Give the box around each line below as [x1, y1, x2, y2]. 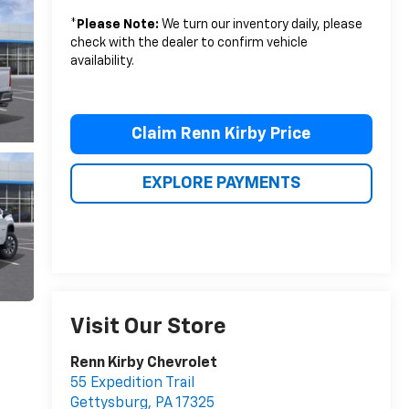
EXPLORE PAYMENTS [142, 175, 300, 193]
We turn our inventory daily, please [158, 18, 362, 32]
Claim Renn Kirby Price [131, 126, 311, 143]
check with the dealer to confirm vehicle [69, 37, 308, 50]
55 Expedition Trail [69, 376, 194, 392]
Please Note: [76, 18, 159, 32]
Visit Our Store [69, 316, 226, 339]
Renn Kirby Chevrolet [69, 356, 217, 372]
